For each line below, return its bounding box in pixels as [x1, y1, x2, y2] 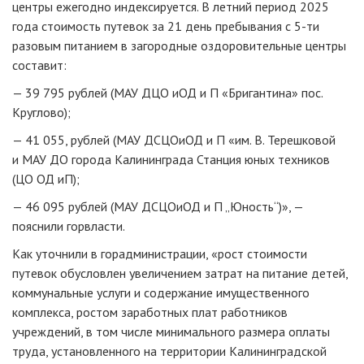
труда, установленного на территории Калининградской [12, 343, 327, 360]
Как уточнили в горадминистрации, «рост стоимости [12, 245, 307, 262]
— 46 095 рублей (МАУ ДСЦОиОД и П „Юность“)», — [12, 198, 303, 215]
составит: [12, 57, 67, 74]
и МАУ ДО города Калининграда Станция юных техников [12, 151, 330, 168]
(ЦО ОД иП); [12, 171, 80, 188]
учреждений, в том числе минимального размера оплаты [12, 323, 330, 340]
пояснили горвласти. [12, 218, 125, 235]
